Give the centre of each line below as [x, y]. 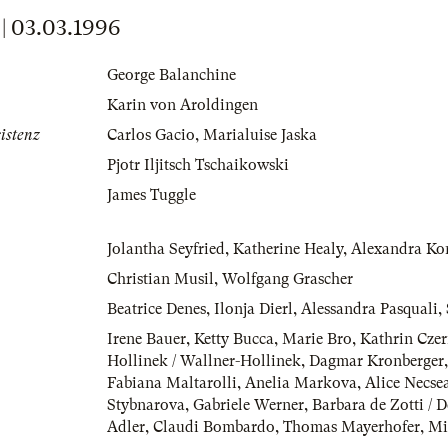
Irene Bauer [146, 339]
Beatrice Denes [156, 309]
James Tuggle [151, 195]
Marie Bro [317, 339]
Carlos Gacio [151, 135]
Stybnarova [146, 405]
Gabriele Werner [248, 405]
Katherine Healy [288, 249]
